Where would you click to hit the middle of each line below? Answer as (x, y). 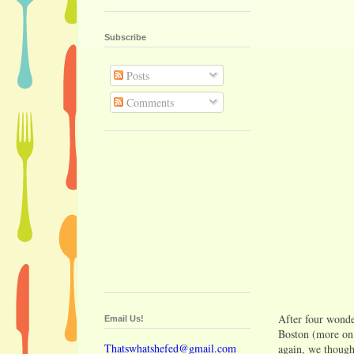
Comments (149, 102)
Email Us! (124, 319)
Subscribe (125, 38)
